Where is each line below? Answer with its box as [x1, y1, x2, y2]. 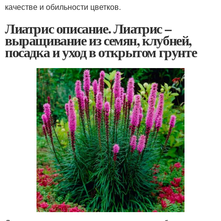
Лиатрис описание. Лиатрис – [5, 18, 171, 38]
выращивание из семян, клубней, [5, 30, 192, 50]
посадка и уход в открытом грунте [5, 41, 197, 62]
